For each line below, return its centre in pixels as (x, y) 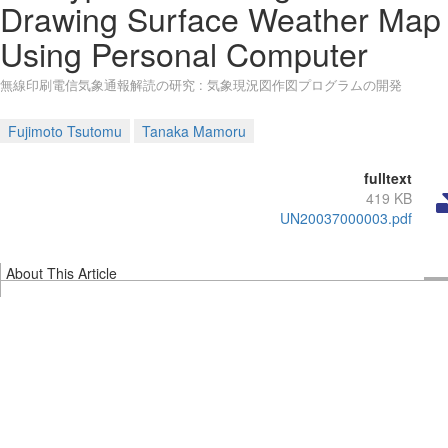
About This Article (61, 273)
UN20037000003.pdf (345, 218)
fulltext (387, 178)
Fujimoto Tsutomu (65, 131)
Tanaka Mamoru (194, 131)
